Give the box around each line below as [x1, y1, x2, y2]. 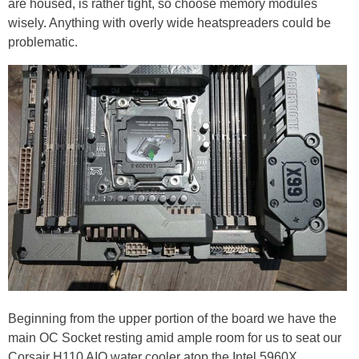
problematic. [8, 35, 78, 50]
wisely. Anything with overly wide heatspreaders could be [8, 16, 331, 30]
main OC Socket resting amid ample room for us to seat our [8, 331, 341, 345]
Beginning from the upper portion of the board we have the [8, 312, 337, 326]
